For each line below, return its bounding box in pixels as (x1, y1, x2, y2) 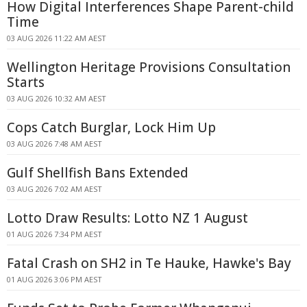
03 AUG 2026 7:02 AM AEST (7, 184, 102, 194)
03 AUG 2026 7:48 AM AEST (7, 138, 102, 149)
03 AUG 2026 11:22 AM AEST (7, 33, 106, 43)
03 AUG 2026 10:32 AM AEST (7, 93, 106, 103)
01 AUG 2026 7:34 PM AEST (7, 229, 102, 239)
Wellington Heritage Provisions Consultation (7, 58, 291, 76)
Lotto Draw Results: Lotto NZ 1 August (7, 209, 248, 227)
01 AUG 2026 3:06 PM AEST (7, 274, 102, 284)
